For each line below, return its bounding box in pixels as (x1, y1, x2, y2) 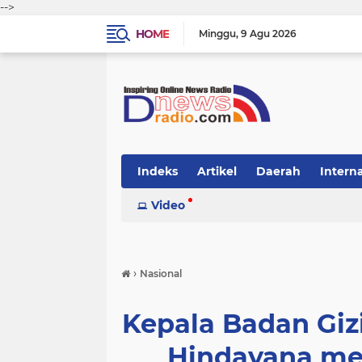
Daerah (256, 164, 301, 179)
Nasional (140, 267, 182, 280)
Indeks (137, 164, 178, 179)
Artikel (197, 164, 237, 179)
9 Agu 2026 (241, 27, 297, 40)
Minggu (199, 27, 236, 40)
